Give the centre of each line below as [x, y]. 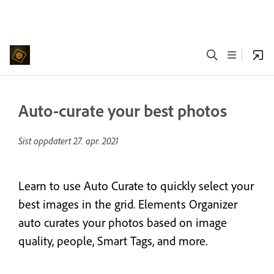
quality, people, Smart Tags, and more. [113, 241]
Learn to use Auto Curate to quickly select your [136, 186]
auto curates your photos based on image [123, 222]
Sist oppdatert [46, 141]
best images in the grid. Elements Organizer [128, 204]
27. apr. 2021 [96, 141]
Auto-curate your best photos [123, 110]
